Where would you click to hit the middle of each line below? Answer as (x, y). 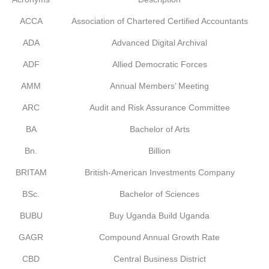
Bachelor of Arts (159, 129)
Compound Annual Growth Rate (159, 237)
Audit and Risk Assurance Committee (159, 107)
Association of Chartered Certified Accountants (159, 21)
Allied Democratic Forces (159, 64)
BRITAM (31, 172)
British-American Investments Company (159, 172)
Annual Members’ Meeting (159, 86)
